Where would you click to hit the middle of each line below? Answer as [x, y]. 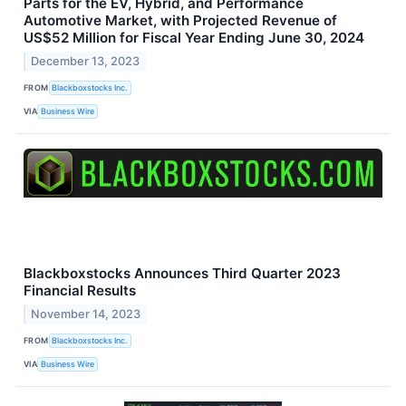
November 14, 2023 [86, 314]
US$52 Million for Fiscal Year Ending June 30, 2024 [194, 37]
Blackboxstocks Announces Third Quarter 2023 [182, 273]
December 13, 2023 [86, 61]
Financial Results [80, 290]
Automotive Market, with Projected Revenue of [180, 20]
